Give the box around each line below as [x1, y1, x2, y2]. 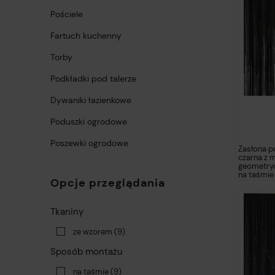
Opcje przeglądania [50, 176, 165, 191]
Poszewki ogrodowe [50, 137, 128, 149]
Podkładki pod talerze [50, 73, 136, 85]
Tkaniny [50, 206, 83, 219]
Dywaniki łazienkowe [50, 95, 131, 106]
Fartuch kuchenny [50, 30, 122, 42]
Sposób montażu [50, 246, 123, 258]
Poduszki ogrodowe [50, 116, 127, 128]
